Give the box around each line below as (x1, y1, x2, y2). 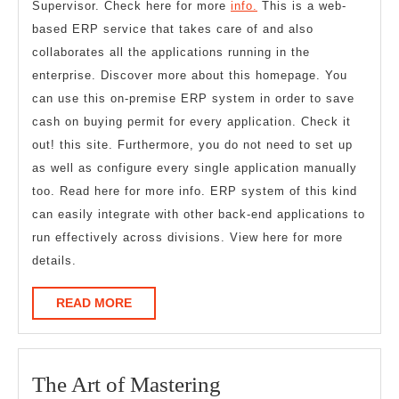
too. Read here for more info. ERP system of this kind (32, 184, 357, 199)
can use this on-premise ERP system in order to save (32, 92, 354, 106)
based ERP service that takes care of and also (32, 22, 313, 37)
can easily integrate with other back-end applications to (32, 208, 365, 222)
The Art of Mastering (32, 372, 221, 397)
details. (32, 254, 77, 268)
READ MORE (56, 296, 132, 311)
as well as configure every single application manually (32, 161, 357, 175)
